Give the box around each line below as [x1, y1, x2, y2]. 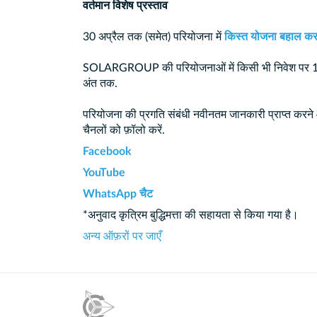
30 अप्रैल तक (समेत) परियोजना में [83, 31, 224, 43]
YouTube [83, 167, 125, 179]
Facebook [83, 146, 132, 158]
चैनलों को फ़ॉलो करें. [83, 125, 165, 137]
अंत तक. [83, 78, 117, 90]
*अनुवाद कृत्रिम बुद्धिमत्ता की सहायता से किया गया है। [83, 209, 299, 221]
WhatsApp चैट [83, 188, 153, 200]
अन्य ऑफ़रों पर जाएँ [83, 231, 161, 243]
